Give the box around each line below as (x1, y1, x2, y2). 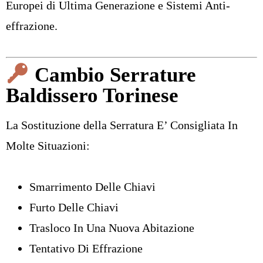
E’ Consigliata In (154, 118, 238, 131)
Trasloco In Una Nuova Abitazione (29, 221, 194, 234)
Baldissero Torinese (6, 83, 178, 107)
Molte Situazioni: (6, 139, 90, 152)
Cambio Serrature (29, 63, 196, 86)
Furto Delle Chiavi (29, 200, 119, 214)
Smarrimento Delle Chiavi (29, 180, 156, 193)
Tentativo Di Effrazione (29, 241, 143, 255)
